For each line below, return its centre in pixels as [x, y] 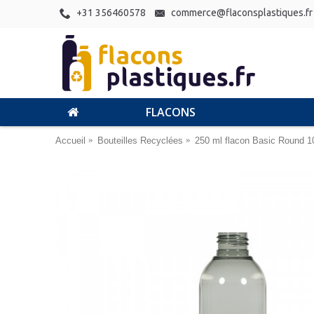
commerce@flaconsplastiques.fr [242, 13]
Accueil [70, 140]
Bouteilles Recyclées [140, 140]
